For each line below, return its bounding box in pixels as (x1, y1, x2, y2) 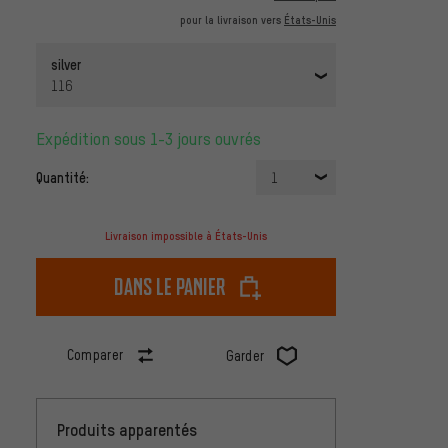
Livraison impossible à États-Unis (105, 229, 267, 244)
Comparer (66, 346, 124, 364)
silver (51, 55, 81, 74)
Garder (225, 347, 265, 365)
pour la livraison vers (180, 13, 284, 28)
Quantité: (36, 168, 89, 187)
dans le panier (114, 272, 226, 302)
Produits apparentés (57, 419, 197, 441)
